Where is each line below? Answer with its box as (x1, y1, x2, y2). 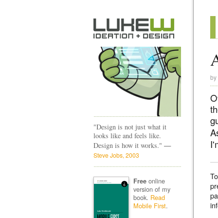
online (146, 176, 165, 185)
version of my (133, 184, 170, 194)
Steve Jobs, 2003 (93, 151, 139, 159)
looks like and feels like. (93, 131, 161, 140)
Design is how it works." (93, 141, 164, 150)
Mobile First (133, 200, 166, 210)
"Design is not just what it (93, 122, 166, 131)
